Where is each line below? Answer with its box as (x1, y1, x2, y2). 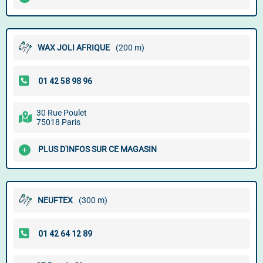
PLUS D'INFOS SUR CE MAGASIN (38, 144, 157, 154)
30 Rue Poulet (36, 108, 87, 117)
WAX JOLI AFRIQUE (38, 43, 110, 52)
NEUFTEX (38, 195, 73, 205)
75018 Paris (36, 117, 80, 127)
